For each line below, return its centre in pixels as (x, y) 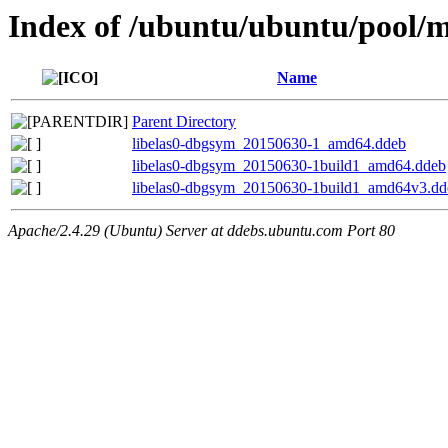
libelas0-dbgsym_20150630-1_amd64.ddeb (269, 144)
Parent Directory (184, 122)
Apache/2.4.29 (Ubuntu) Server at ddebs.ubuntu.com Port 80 (201, 231)
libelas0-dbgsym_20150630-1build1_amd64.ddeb (289, 166)
